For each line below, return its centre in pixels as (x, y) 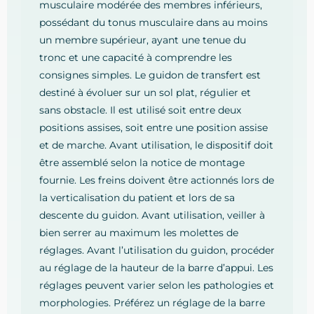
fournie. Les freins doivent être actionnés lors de (157, 180)
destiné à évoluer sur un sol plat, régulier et (145, 93)
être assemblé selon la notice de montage (142, 163)
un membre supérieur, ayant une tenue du (143, 40)
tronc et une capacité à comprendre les (136, 58)
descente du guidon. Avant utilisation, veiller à (152, 216)
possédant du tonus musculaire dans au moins (153, 23)
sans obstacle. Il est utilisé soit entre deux (140, 110)
